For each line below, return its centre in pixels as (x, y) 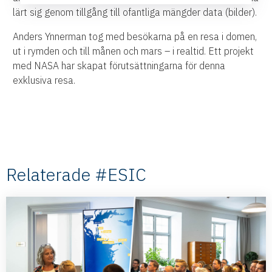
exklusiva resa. (44, 80)
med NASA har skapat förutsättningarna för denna (119, 65)
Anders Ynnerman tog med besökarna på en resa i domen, (135, 36)
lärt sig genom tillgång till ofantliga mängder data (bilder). (135, 12)
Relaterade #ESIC (76, 174)
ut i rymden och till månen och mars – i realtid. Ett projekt (134, 51)
